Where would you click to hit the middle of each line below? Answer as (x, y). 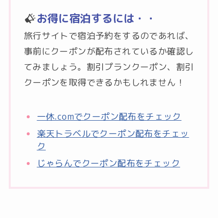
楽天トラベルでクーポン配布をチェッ (113, 133)
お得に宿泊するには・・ (96, 18)
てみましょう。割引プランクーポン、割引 (109, 67)
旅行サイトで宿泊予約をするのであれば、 (109, 36)
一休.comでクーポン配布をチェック (109, 116)
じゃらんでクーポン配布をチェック (109, 163)
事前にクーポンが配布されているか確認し (109, 52)
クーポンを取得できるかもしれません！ (104, 83)
